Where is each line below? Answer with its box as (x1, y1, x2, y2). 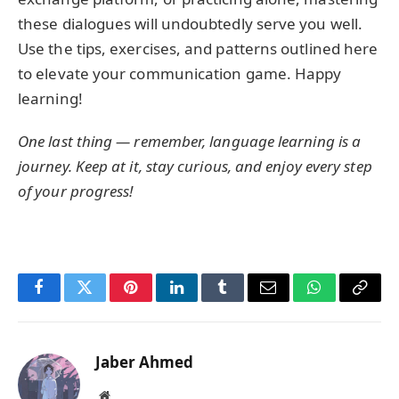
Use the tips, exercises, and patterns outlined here (18, 37, 379, 59)
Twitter (83, 292, 130, 309)
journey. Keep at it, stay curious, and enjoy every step (18, 156, 372, 177)
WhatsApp (313, 292, 382, 309)
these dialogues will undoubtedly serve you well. (18, 12, 363, 34)
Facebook (37, 292, 101, 309)
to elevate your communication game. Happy (18, 62, 342, 84)
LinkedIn (175, 292, 234, 309)
